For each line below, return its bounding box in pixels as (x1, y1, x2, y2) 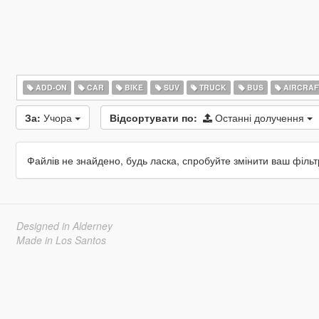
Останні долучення (214, 110, 307, 125)
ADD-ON (33, 82, 67, 93)
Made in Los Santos (16, 233, 106, 247)
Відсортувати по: (109, 110, 197, 125)
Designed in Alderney (16, 219, 113, 233)
